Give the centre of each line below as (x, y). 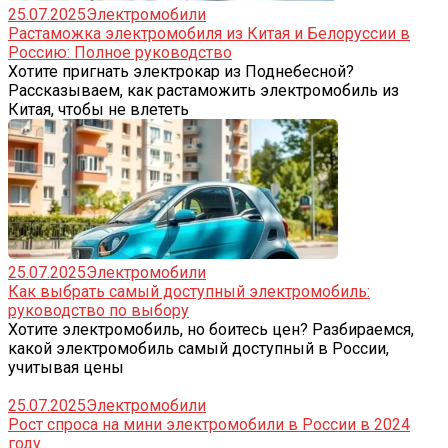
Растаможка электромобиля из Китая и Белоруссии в (209, 33)
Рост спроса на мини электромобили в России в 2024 (209, 424)
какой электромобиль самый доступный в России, (198, 348)
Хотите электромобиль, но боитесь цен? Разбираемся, (211, 329)
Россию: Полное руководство (120, 52)
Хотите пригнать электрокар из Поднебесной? (181, 71)
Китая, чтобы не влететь (98, 109)
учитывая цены (66, 367)
